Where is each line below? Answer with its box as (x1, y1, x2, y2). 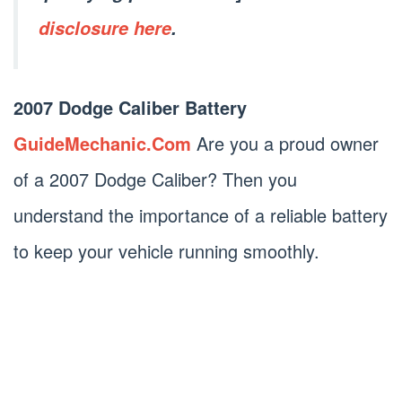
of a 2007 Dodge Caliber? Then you (13, 166, 297, 193)
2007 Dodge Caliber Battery (13, 94, 247, 121)
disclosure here (39, 14, 171, 40)
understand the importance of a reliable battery (13, 202, 388, 229)
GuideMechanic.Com (13, 130, 191, 157)
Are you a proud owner (191, 130, 379, 157)
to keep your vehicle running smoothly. (13, 238, 319, 265)
